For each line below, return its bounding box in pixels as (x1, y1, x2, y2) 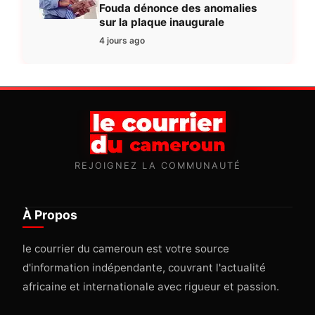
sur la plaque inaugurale (99, 15, 224, 30)
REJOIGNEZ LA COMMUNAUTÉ (74, 160, 241, 172)
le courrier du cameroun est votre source (22, 242, 229, 256)
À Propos (22, 207, 77, 223)
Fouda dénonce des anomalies (99, 1, 257, 15)
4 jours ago (99, 35, 145, 46)
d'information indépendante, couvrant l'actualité (22, 261, 266, 275)
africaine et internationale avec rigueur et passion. (22, 280, 279, 294)
